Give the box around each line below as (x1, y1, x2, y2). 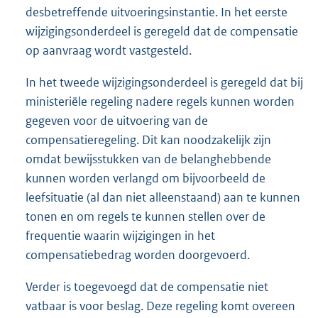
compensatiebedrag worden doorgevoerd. (26, 246, 250, 263)
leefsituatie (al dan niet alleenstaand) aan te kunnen (26, 189, 300, 205)
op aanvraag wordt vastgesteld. (26, 42, 192, 58)
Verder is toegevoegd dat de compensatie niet (26, 279, 268, 295)
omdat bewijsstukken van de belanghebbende (26, 150, 271, 167)
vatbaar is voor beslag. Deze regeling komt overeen (26, 298, 295, 314)
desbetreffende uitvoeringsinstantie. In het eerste (26, 4, 287, 20)
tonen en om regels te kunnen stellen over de (26, 208, 265, 224)
